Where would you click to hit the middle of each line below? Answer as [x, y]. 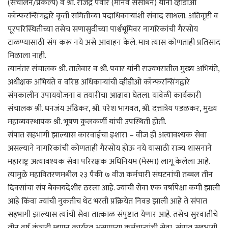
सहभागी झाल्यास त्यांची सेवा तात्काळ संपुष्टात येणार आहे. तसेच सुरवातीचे [113, 214]
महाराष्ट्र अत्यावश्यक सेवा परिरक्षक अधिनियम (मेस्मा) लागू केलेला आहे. [109, 161]
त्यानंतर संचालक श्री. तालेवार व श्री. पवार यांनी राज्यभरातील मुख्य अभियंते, [113, 69]
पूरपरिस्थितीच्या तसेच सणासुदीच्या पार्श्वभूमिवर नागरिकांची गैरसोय [103, 29]
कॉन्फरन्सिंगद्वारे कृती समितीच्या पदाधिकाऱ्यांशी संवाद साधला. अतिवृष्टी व [113, 16]
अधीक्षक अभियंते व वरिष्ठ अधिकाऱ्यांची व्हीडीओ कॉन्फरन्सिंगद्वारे [99, 82]
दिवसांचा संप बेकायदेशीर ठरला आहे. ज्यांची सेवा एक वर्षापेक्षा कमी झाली [114, 188]
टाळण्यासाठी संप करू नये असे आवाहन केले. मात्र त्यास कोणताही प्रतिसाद [114, 42]
